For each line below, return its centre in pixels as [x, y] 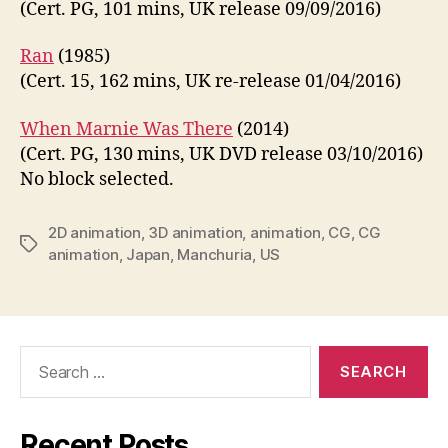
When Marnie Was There [126, 129]
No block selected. [97, 179]
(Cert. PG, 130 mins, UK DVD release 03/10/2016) [221, 154]
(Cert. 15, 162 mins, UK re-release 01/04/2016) [210, 82]
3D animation [195, 232]
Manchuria [215, 254]
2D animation [94, 232]
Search [39, 355]
